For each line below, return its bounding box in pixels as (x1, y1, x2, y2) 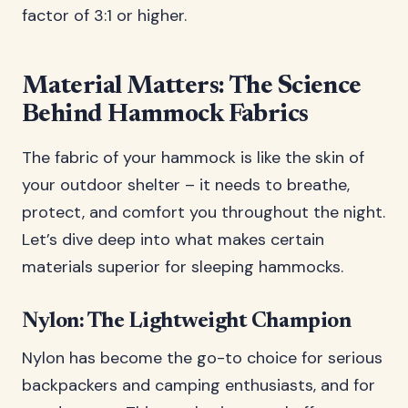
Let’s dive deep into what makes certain (22, 229, 324, 250)
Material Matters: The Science (22, 74, 362, 99)
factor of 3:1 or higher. (22, 5, 187, 26)
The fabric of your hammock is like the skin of (22, 147, 364, 168)
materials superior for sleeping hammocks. (22, 256, 343, 278)
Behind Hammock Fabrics (22, 102, 309, 127)
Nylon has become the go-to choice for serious (22, 347, 382, 369)
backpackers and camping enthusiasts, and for (22, 374, 375, 396)
